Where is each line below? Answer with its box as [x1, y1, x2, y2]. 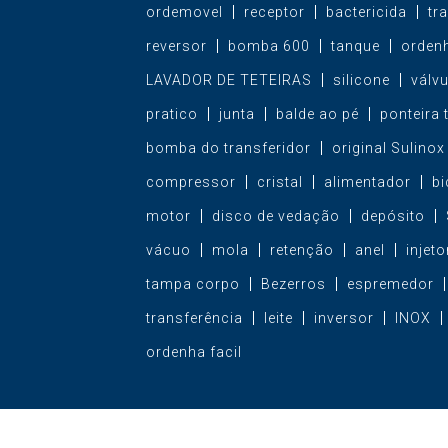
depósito [360, 207, 425, 224]
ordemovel [145, 3, 223, 20]
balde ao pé [275, 105, 359, 122]
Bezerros [260, 275, 326, 292]
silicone [332, 71, 390, 88]
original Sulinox [331, 139, 445, 156]
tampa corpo [145, 275, 240, 292]
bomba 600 [227, 37, 310, 54]
